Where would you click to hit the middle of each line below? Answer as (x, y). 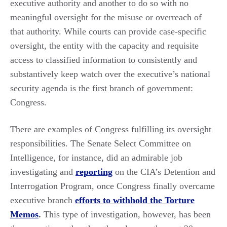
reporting (94, 172)
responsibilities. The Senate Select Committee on (101, 143)
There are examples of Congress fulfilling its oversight (111, 129)
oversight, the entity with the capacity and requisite (104, 45)
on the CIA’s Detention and (165, 172)
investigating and (43, 172)
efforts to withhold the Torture (135, 200)
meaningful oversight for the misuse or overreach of (106, 17)
